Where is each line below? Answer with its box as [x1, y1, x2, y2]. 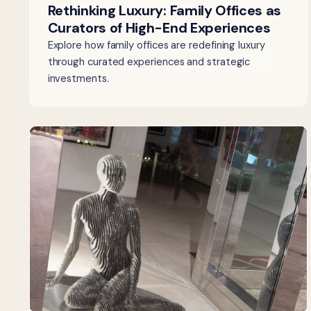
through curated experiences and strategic [47, 54, 251, 69]
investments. [47, 71, 109, 85]
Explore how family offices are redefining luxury [47, 37, 265, 52]
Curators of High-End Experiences [47, 18, 271, 37]
